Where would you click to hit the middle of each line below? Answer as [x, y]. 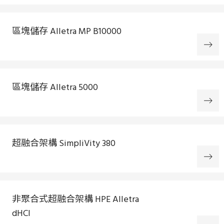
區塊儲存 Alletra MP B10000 [67, 31]
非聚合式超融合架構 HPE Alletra [75, 199]
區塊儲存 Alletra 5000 [55, 87]
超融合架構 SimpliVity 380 [64, 143]
